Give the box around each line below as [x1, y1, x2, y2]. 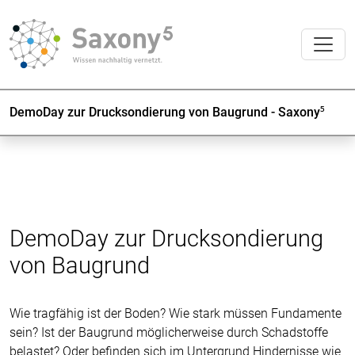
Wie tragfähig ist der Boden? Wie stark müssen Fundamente [10, 306, 342, 321]
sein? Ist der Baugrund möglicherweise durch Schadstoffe [10, 325, 328, 340]
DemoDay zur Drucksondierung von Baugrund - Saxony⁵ [10, 105, 325, 120]
